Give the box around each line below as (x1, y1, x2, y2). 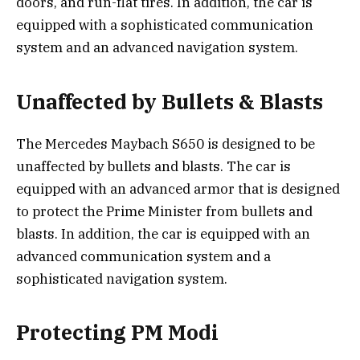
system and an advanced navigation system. (16, 39, 298, 57)
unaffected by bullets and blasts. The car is (16, 157, 291, 175)
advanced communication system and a (16, 247, 271, 265)
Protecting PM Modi (16, 319, 219, 346)
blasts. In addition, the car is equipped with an (16, 224, 310, 243)
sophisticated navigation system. (16, 269, 227, 288)
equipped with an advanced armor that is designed (16, 179, 340, 198)
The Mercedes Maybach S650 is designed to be (16, 134, 315, 153)
